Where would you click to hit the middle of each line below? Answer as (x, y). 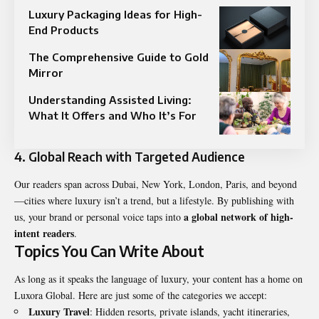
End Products (64, 30)
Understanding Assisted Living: (110, 100)
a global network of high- (239, 216)
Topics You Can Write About (109, 251)
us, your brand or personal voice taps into (99, 216)
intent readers (44, 233)
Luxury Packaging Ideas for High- (115, 15)
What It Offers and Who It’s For (113, 116)
